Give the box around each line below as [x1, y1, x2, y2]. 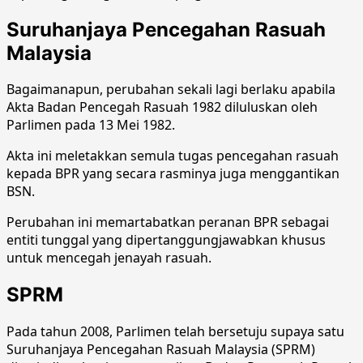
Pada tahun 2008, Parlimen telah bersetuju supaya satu [6, 322, 344, 341]
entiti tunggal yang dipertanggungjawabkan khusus [6, 231, 326, 250]
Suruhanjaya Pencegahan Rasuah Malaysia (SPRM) [6, 340, 315, 359]
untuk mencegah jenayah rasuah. [6, 249, 211, 267]
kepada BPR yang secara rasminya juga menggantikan [6, 164, 340, 183]
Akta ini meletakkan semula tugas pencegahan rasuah [6, 147, 339, 165]
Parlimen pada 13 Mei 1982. [6, 116, 175, 135]
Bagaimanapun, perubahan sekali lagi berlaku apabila [6, 80, 335, 99]
